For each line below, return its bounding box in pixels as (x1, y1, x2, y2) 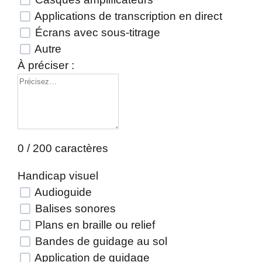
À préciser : (18, 59, 74, 71)
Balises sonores (32, 202, 116, 215)
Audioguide (32, 186, 92, 198)
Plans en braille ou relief (32, 219, 155, 231)
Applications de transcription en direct (32, 10, 222, 22)
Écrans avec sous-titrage (32, 26, 160, 39)
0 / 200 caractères (18, 142, 108, 154)
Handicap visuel (18, 170, 98, 182)
